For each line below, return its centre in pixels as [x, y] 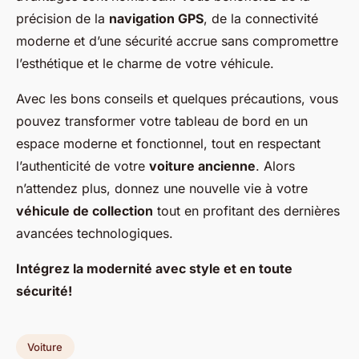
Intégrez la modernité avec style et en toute [154, 269]
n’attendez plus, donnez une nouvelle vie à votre [162, 189]
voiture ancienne [202, 166]
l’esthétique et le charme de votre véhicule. [145, 64]
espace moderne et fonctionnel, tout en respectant [168, 144]
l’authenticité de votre [83, 166]
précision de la [63, 19]
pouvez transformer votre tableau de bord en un [162, 121]
